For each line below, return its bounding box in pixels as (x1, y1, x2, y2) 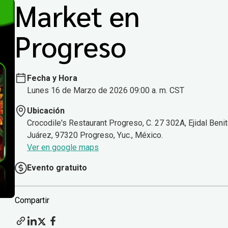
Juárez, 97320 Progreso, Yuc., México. (27, 130, 163, 140)
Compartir (15, 195, 49, 206)
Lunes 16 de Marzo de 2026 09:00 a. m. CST (27, 85, 184, 96)
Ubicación (27, 106, 65, 116)
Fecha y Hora (27, 73, 77, 83)
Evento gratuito (27, 163, 87, 173)
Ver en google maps (27, 142, 99, 153)
